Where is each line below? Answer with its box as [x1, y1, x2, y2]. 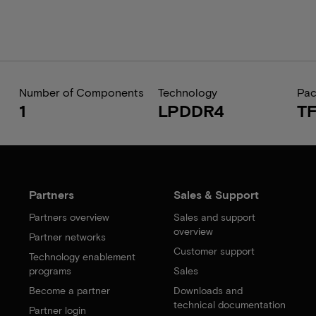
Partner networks [29, 231, 107, 243]
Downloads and [173, 284, 243, 296]
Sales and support [173, 211, 255, 223]
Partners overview [29, 211, 110, 223]
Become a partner [29, 284, 111, 296]
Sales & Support [173, 188, 259, 201]
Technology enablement [29, 250, 136, 262]
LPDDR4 [157, 100, 224, 121]
